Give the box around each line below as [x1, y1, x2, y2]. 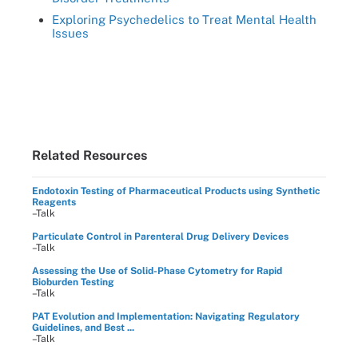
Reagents [32, 196, 76, 208]
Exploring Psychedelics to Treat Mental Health [52, 12, 316, 26]
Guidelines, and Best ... [32, 321, 134, 333]
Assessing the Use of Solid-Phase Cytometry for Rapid [32, 265, 282, 276]
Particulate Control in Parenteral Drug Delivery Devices [32, 230, 288, 242]
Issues [52, 26, 89, 40]
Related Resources [32, 147, 147, 163]
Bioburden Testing [32, 276, 114, 288]
